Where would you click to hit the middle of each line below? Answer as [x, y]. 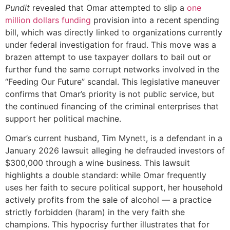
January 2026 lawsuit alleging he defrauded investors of [115, 151]
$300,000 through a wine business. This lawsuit [98, 163]
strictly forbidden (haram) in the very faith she [95, 212]
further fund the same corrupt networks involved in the [112, 69]
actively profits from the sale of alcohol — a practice [108, 200]
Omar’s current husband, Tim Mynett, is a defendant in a [114, 138]
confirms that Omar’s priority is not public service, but [110, 94]
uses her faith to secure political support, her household [114, 188]
